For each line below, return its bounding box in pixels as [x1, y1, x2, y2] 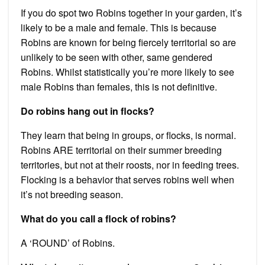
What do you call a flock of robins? [21, 211, 176, 225]
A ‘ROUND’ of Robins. [21, 235, 115, 250]
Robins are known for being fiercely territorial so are [21, 35, 236, 49]
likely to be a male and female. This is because [21, 20, 216, 34]
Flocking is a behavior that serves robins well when [21, 172, 234, 186]
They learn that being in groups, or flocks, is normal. [21, 128, 236, 142]
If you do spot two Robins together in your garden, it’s [21, 5, 242, 20]
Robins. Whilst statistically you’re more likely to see [21, 64, 234, 79]
